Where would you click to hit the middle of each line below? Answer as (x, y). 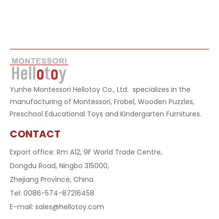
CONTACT (35, 134)
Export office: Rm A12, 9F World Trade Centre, (87, 152)
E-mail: (22, 207)
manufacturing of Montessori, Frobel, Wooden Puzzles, (102, 102)
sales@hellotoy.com (70, 207)
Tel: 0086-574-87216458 (52, 193)
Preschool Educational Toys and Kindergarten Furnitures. (106, 114)
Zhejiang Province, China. (52, 179)
